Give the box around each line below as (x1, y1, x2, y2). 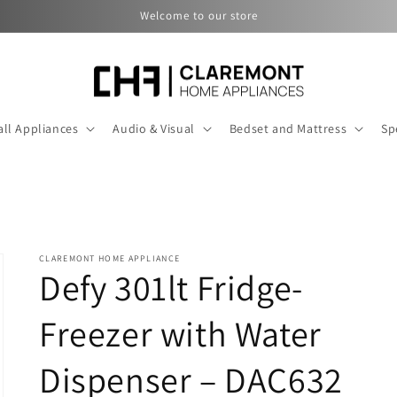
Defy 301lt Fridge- (39, 264, 303, 311)
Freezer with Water (39, 310, 322, 357)
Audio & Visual (113, 121, 195, 137)
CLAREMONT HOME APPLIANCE (39, 253, 181, 265)
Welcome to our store (139, 8, 258, 23)
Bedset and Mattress (229, 121, 347, 137)
